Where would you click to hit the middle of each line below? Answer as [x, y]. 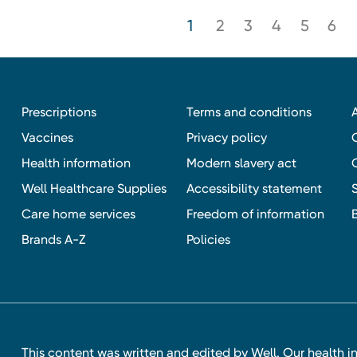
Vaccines [47, 137]
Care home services [78, 214]
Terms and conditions [249, 112]
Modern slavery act [241, 163]
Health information [76, 163]
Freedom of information [255, 214]
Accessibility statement [254, 188]
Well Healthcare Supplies [94, 188]
